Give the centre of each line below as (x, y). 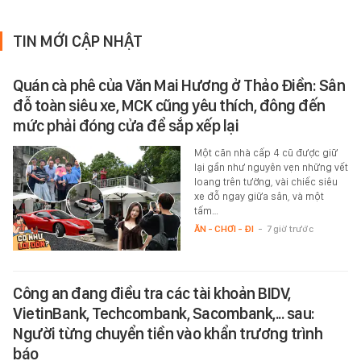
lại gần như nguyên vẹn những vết (271, 168)
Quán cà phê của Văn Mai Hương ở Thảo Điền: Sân (179, 86)
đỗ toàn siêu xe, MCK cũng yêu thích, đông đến (169, 106)
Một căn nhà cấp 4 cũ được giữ (266, 153)
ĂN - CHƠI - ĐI (224, 229)
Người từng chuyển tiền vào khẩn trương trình (168, 334)
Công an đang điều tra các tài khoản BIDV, (152, 294)
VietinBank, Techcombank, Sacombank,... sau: (164, 314)
